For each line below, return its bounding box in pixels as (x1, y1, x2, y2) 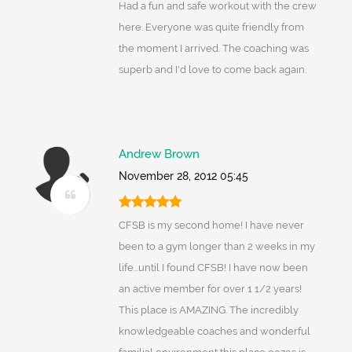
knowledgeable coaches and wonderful (118, 325, 310, 338)
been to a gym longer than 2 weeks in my (118, 240, 315, 253)
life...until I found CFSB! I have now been (118, 262, 308, 274)
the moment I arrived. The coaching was (118, 42, 309, 55)
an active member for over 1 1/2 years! (118, 283, 302, 295)
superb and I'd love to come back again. (118, 64, 306, 76)
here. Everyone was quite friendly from (118, 21, 304, 34)
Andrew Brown (118, 147, 200, 162)
